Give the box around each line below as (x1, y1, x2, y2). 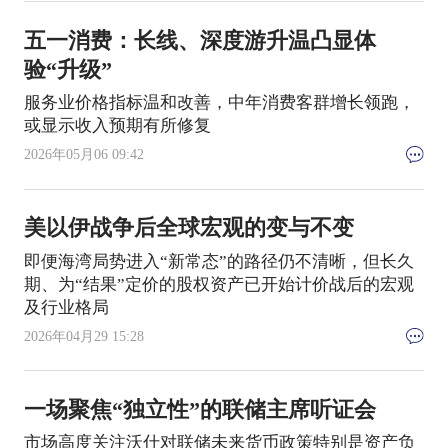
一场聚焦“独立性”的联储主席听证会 (23, 398, 376, 423)
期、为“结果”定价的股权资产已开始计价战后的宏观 (23, 274, 414, 294)
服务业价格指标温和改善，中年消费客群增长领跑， (23, 93, 415, 113)
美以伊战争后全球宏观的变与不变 (23, 216, 354, 241)
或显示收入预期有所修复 (23, 116, 211, 136)
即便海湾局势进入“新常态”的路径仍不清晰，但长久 (23, 251, 414, 271)
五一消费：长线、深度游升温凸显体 (23, 28, 376, 53)
